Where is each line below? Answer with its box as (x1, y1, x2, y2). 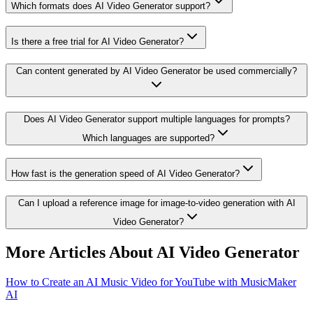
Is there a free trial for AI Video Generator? (11, 36, 184, 48)
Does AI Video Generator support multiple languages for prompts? (23, 113, 290, 124)
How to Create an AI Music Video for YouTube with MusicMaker (6, 275, 296, 288)
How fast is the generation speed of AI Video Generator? (11, 168, 240, 180)
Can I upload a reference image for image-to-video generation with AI (17, 198, 296, 209)
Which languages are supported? (82, 132, 214, 143)
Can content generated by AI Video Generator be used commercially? (16, 66, 297, 76)
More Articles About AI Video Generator (6, 243, 300, 262)
